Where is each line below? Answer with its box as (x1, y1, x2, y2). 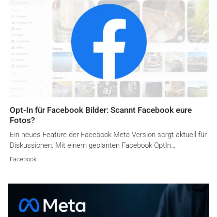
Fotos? (10, 115, 35, 125)
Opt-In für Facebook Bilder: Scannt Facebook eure (10, 105, 192, 115)
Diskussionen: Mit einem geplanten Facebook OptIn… (10, 141, 176, 150)
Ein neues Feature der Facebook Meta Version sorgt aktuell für (10, 130, 207, 139)
